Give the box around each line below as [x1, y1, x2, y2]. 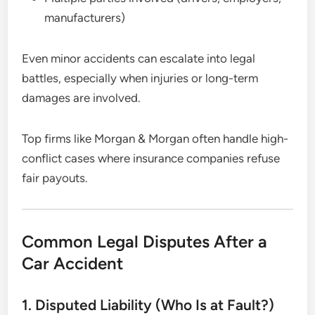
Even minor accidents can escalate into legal [22, 51, 256, 65]
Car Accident [22, 252, 124, 274]
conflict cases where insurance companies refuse [22, 150, 281, 165]
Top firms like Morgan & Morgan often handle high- [22, 131, 289, 146]
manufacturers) [44, 10, 126, 25]
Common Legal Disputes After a [22, 231, 268, 252]
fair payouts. [22, 170, 89, 185]
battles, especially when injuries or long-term [22, 70, 259, 85]
